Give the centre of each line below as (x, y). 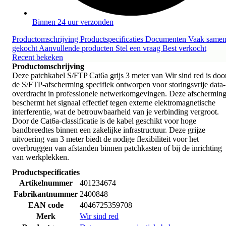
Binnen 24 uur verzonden (73, 22)
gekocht (25, 48)
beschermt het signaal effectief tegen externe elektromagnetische (114, 102)
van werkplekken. (41, 157)
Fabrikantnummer (46, 194)
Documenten (167, 39)
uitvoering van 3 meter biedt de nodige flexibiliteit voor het (105, 139)
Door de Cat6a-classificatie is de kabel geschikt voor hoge (104, 121)
